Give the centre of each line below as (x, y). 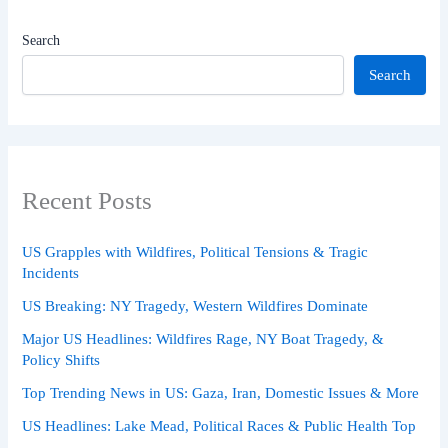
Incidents (51, 272)
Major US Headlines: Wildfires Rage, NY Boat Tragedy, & (203, 338)
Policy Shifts (61, 359)
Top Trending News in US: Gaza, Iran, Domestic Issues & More (221, 392)
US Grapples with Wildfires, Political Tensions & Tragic (195, 251)
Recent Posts (87, 200)
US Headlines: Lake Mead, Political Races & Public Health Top (219, 425)
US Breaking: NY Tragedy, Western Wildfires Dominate (195, 305)
